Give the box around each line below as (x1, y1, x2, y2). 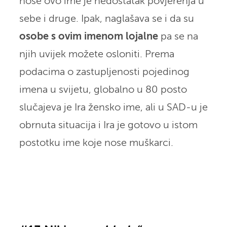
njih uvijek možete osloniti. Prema (19, 49, 174, 59)
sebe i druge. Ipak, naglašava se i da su (19, 14, 194, 24)
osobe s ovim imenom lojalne (19, 31, 158, 42)
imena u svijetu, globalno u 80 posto (19, 85, 187, 95)
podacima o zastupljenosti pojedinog (19, 67, 190, 77)
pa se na (158, 31, 198, 42)
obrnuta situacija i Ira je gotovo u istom (19, 120, 198, 130)
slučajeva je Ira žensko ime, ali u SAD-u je (19, 102, 208, 112)
